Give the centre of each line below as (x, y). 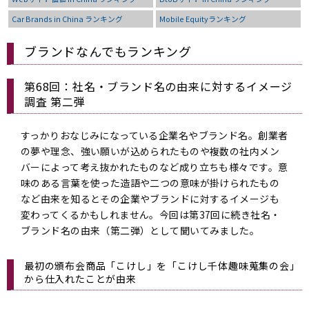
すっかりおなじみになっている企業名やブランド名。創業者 (154, 136)
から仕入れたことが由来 (80, 279)
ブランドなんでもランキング (108, 51)
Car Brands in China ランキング (67, 19)
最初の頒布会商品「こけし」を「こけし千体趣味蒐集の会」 (162, 266)
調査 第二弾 (55, 102)
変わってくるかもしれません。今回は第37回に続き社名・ (151, 215)
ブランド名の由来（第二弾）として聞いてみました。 (140, 231)
